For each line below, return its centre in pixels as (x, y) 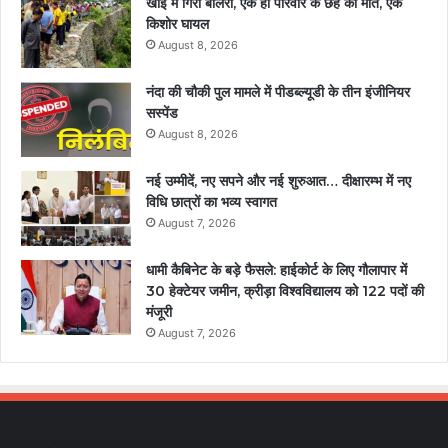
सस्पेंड (162, 112)
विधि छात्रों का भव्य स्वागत (211, 201)
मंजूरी (159, 311)
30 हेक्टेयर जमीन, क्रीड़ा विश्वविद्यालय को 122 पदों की (285, 290)
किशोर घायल (177, 23)
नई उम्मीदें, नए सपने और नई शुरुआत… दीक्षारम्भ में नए (278, 180)
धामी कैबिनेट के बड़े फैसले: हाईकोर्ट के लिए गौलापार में (276, 269)
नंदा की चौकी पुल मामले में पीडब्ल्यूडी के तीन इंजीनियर (278, 91)
